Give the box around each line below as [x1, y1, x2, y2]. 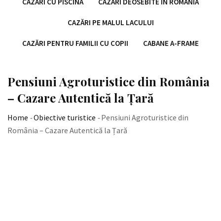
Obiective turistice [34, 112, 96, 122]
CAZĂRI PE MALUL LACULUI [67, 18, 154, 27]
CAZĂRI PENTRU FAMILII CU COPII [22, 38, 128, 48]
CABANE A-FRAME [143, 38, 199, 48]
